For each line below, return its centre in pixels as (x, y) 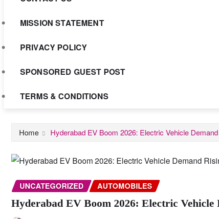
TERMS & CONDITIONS (64, 96)
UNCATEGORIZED (52, 186)
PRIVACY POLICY (54, 47)
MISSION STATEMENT (62, 22)
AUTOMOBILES (125, 186)
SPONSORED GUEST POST (73, 71)
